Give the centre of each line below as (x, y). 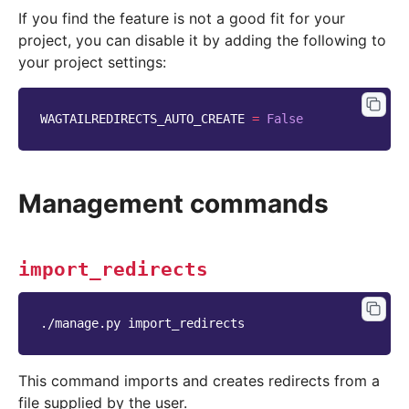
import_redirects (113, 270)
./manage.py (80, 324)
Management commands (173, 204)
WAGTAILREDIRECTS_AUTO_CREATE (142, 119)
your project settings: (92, 63)
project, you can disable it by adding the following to (202, 41)
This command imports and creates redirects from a (199, 381)
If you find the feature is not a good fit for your (182, 19)
